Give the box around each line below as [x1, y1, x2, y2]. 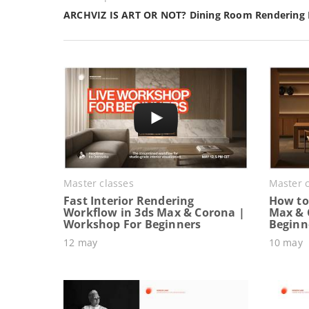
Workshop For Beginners [63, 216, 201, 232]
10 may [268, 235, 303, 249]
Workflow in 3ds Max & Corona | [63, 204, 245, 220]
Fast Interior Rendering [63, 192, 195, 208]
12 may [63, 235, 98, 249]
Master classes [63, 176, 134, 190]
